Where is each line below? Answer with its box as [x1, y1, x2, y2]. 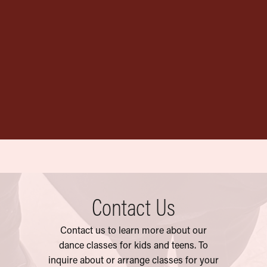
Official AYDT [29, 67, 83, 85]
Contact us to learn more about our [60, 223, 207, 237]
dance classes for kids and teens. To [59, 238, 208, 252]
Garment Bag [29, 82, 89, 100]
